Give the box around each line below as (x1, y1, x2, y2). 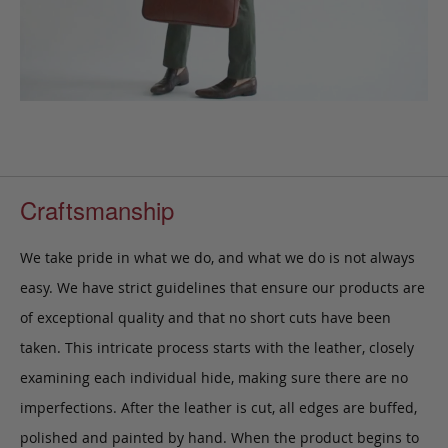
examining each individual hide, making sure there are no (20, 367, 408, 387)
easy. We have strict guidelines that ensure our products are (20, 277, 425, 297)
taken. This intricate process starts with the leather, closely (20, 337, 414, 357)
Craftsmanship (20, 191, 174, 227)
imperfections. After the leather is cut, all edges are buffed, (20, 397, 417, 417)
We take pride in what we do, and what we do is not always (20, 247, 415, 267)
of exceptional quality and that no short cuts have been (20, 307, 391, 327)
